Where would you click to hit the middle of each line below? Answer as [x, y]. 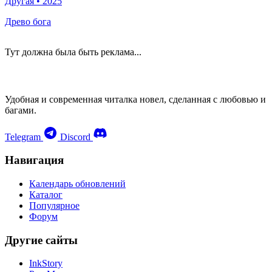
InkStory [46, 263]
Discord [75, 137]
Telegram [23, 137]
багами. [21, 110]
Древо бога [28, 21]
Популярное [54, 206]
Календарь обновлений [77, 184]
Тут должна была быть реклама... [73, 52]
